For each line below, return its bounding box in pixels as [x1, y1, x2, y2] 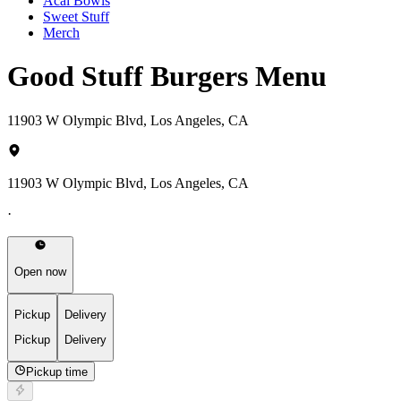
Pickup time [26, 364, 89, 379]
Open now [14, 265, 66, 279]
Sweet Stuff [43, 8, 109, 24]
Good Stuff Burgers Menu [7, 60, 327, 93]
